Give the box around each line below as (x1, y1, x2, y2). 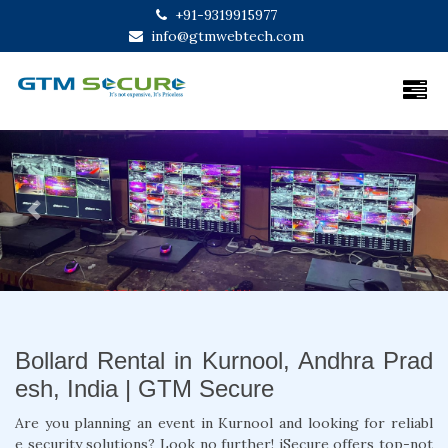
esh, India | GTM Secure (15, 374, 274, 402)
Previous (32, 209, 92, 228)
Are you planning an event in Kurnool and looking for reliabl (15, 413, 433, 432)
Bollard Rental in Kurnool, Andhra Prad (15, 346, 433, 374)
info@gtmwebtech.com (150, 27, 304, 45)
